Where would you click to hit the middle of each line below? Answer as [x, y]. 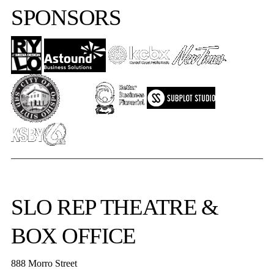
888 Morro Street [44, 263]
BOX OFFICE [73, 236]
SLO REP [53, 207]
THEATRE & [157, 207]
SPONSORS [66, 17]
